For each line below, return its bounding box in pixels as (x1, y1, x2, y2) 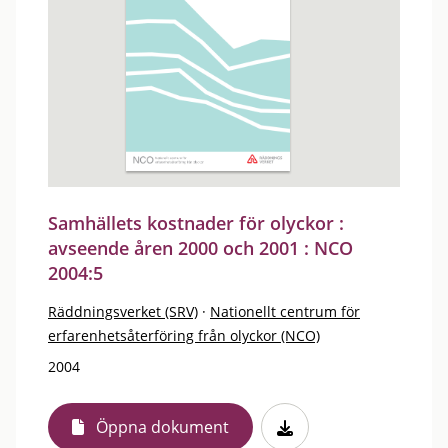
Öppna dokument (96, 415, 229, 438)
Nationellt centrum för (210, 301, 360, 321)
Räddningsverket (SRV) (48, 301, 198, 321)
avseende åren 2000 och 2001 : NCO (48, 235, 353, 260)
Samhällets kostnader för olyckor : (48, 210, 344, 235)
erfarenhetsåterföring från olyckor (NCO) (48, 325, 320, 345)
